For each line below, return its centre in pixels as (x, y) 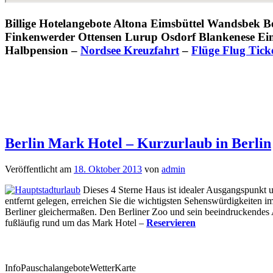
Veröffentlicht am (39, 169)
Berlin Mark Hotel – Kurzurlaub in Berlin (138, 144)
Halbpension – (43, 50)
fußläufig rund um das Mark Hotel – (76, 223)
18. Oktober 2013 (108, 169)
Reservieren (171, 223)
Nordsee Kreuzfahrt (130, 50)
